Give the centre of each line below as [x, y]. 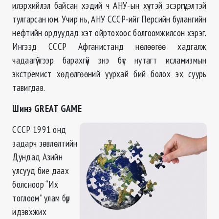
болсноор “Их [35, 184]
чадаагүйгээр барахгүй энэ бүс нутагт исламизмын [109, 60]
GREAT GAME [58, 109]
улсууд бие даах [41, 171]
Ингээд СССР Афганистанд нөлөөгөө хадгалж [109, 46]
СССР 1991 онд [39, 130]
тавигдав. [29, 88]
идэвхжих [29, 212]
